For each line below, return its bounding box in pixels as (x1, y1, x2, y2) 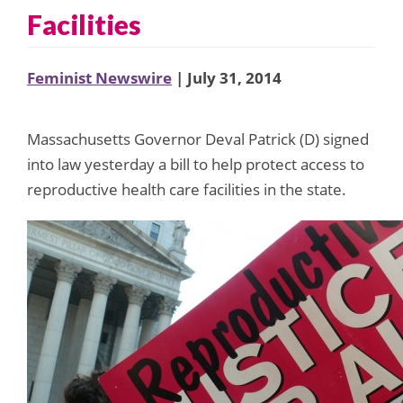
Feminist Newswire (27, 67, 172, 88)
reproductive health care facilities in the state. (27, 178, 346, 200)
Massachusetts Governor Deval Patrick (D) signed (27, 128, 369, 149)
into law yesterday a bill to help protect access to (27, 153, 364, 175)
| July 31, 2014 (172, 67, 282, 88)
